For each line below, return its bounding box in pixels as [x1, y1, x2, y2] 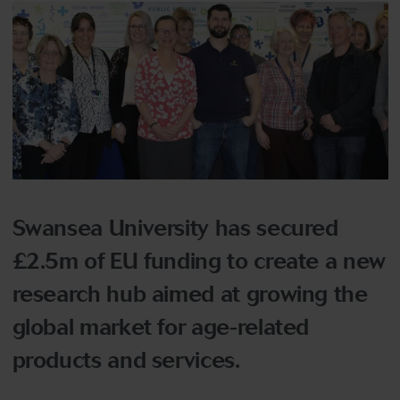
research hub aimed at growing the [12, 280, 368, 309]
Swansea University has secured [12, 214, 338, 243]
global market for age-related [12, 313, 310, 342]
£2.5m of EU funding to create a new [12, 247, 386, 276]
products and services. [12, 346, 240, 375]
